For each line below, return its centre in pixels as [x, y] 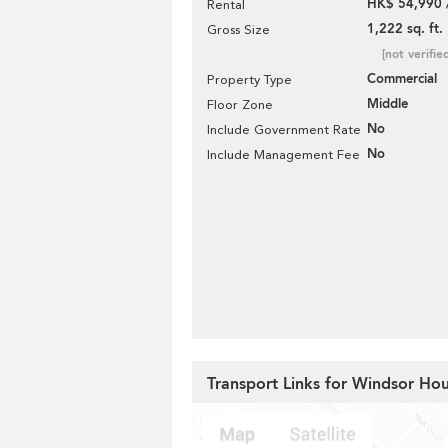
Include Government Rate [284, 129]
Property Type [249, 79]
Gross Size [238, 29]
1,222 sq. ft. [405, 29]
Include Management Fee [283, 154]
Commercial [402, 79]
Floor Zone [240, 104]
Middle [387, 104]
